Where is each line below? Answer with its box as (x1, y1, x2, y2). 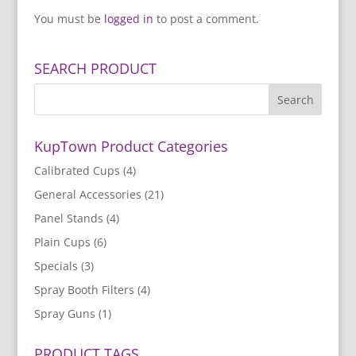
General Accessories (33, 187, 141, 203)
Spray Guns (33, 306, 95, 322)
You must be (33, 11, 104, 27)
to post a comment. (153, 11, 259, 27)
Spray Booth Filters (33, 282, 134, 298)
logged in (103, 11, 153, 27)
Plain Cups (33, 234, 91, 250)
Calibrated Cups (33, 163, 120, 179)
